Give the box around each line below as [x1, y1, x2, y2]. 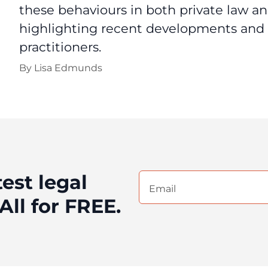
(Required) [140, 187, 182, 196]
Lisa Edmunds [34, 62, 102, 74]
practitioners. [19, 39, 101, 54]
